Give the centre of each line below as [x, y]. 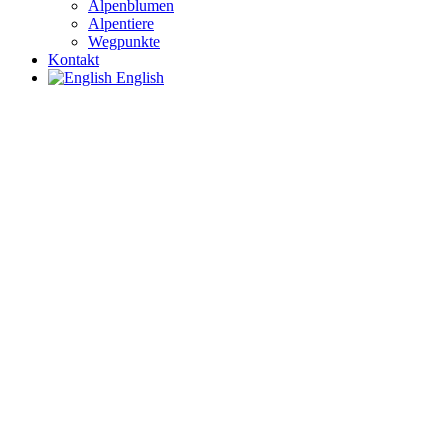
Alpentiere [121, 24]
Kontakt [73, 60]
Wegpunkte [124, 42]
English [138, 78]
